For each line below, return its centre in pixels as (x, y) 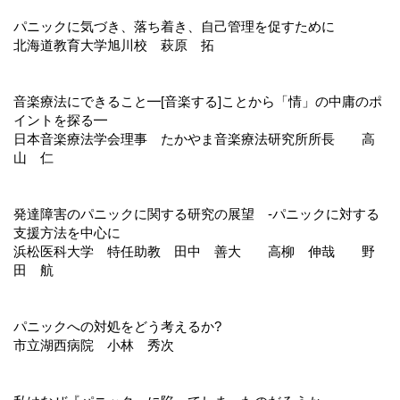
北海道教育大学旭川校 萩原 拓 (114, 45)
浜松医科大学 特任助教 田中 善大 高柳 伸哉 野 (194, 251)
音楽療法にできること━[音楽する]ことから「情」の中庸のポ (198, 101)
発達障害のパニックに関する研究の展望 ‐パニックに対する (196, 213)
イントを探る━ (60, 120)
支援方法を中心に (74, 232)
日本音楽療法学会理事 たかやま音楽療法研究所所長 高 (194, 138)
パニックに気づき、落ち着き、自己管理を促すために (174, 26)
